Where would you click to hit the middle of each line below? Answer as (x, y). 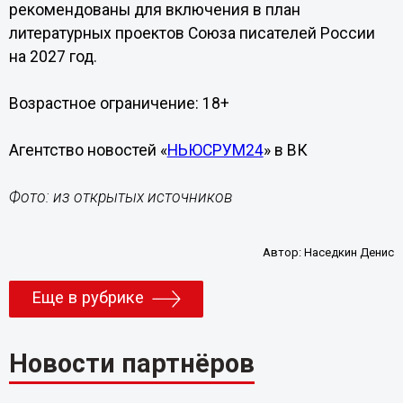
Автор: (284, 252)
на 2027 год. (53, 57)
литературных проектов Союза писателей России (192, 33)
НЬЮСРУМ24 (215, 150)
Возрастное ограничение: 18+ (119, 103)
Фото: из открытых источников (121, 197)
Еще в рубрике (87, 298)
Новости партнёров (131, 364)
